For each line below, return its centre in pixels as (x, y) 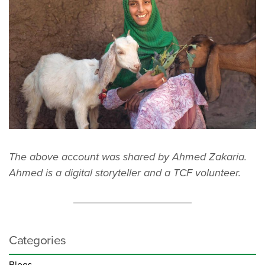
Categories (38, 241)
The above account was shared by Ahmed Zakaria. (128, 156)
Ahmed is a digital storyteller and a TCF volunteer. (125, 172)
